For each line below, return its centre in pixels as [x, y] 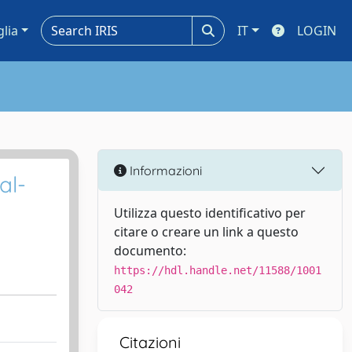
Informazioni [164, 170]
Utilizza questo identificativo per [210, 213]
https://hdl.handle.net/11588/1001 [218, 270]
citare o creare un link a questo [206, 232]
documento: [150, 251]
